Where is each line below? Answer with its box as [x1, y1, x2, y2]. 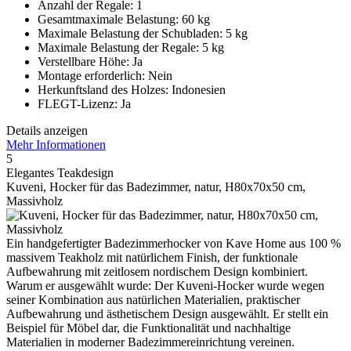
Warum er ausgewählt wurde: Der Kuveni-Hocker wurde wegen [6, 278, 324, 292]
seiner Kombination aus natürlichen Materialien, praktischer [6, 292, 300, 306]
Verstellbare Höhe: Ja [38, 54, 143, 68]
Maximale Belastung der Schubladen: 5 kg [38, 26, 248, 40]
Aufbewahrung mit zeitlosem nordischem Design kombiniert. [6, 264, 308, 278]
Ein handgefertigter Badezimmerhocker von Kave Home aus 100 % [6, 236, 341, 250]
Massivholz [6, 194, 63, 208]
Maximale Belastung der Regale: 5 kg [38, 40, 224, 54]
